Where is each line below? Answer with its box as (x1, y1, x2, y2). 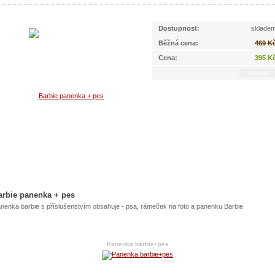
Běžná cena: (158, 39, 198, 47)
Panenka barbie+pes (106, 241, 169, 247)
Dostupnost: (158, 25, 199, 32)
